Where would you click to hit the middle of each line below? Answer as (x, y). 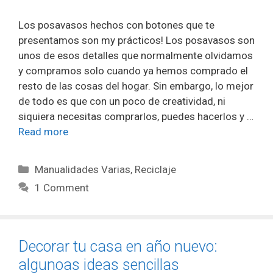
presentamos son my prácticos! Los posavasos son (136, 40)
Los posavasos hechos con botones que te (116, 25)
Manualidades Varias (83, 169)
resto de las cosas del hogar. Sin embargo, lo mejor (136, 86)
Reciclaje (156, 169)
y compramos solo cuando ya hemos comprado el (133, 70)
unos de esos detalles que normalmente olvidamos (136, 55)
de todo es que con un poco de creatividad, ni (122, 101)
